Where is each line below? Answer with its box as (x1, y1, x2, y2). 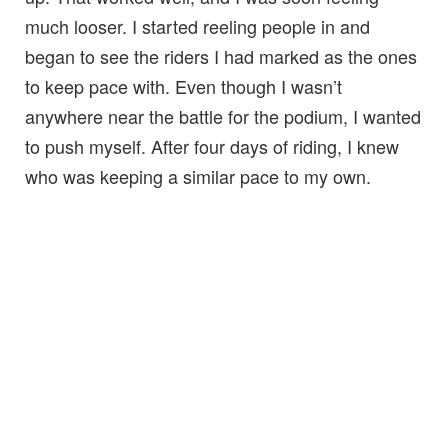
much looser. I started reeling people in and (25, 12, 370, 39)
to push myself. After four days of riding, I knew (25, 132, 399, 159)
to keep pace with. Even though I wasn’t (25, 72, 342, 99)
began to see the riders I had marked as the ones (25, 42, 417, 69)
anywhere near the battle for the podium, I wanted (25, 102, 421, 129)
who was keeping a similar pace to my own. (25, 162, 371, 189)
